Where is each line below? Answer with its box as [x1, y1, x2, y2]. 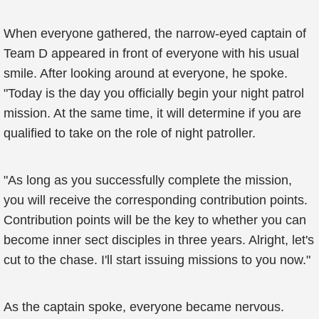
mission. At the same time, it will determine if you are [4, 106, 301, 120]
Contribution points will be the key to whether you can [4, 213, 306, 227]
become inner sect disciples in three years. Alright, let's [4, 233, 314, 247]
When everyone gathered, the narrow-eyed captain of [4, 26, 306, 41]
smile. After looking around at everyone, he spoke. [4, 66, 288, 80]
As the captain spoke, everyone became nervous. [4, 300, 284, 314]
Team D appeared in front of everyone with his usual [4, 46, 299, 61]
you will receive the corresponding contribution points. [4, 193, 308, 207]
